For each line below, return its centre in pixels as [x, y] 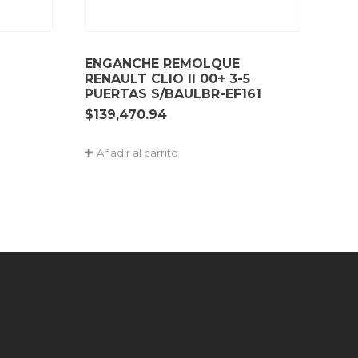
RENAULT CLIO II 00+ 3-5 [167, 78]
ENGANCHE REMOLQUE [162, 63]
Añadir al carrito [137, 152]
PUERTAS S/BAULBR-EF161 [173, 93]
